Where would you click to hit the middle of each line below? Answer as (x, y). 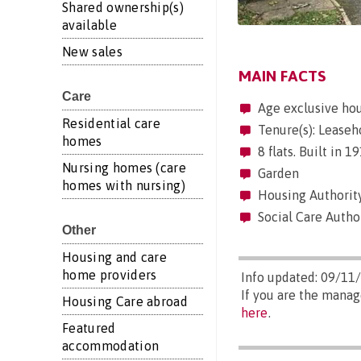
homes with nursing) (124, 185)
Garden (276, 174)
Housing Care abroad (125, 301)
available (89, 25)
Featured (89, 328)
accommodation (111, 346)
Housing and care (115, 257)
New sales (92, 52)
